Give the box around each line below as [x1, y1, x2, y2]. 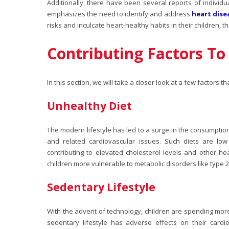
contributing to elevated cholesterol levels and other [47, 147, 219, 157]
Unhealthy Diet [47, 98, 132, 113]
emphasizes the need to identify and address [47, 9, 192, 18]
